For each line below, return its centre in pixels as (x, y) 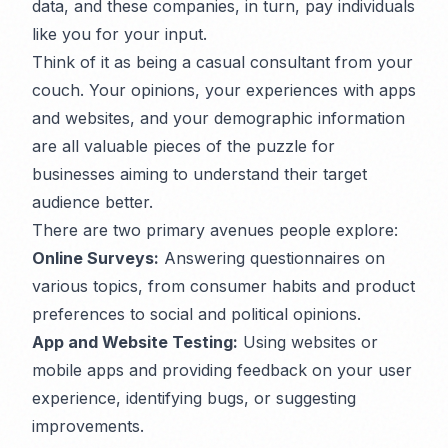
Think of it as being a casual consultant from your (222, 62)
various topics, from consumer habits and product (223, 286)
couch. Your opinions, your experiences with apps (224, 90)
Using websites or (308, 342)
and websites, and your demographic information (218, 118)
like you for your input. (119, 34)
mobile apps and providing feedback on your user (222, 370)
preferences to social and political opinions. (196, 314)
